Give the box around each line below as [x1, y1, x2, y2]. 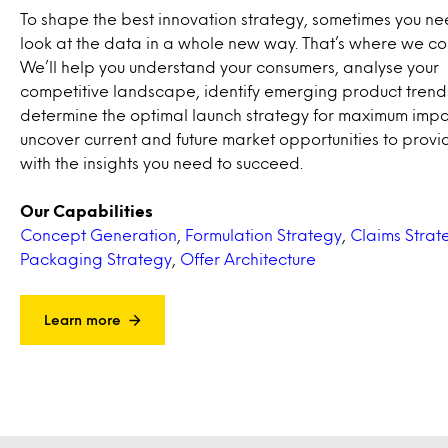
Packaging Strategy [20, 252, 172, 265]
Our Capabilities [20, 204, 153, 217]
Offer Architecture [180, 252, 316, 265]
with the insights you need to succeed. [20, 156, 303, 169]
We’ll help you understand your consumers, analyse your [20, 60, 439, 73]
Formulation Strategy [185, 228, 342, 241]
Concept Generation [20, 228, 177, 241]
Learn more [44, 314, 121, 325]
